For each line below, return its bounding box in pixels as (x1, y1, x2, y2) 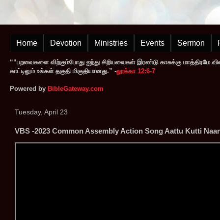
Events (140, 39, 165, 47)
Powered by (10, 85, 48, 92)
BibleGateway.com (48, 85, 104, 92)
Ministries (94, 39, 128, 47)
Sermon (177, 39, 205, 47)
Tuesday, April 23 (15, 108, 68, 116)
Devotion (50, 39, 82, 47)
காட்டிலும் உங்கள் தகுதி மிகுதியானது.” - (10, 67, 116, 75)
